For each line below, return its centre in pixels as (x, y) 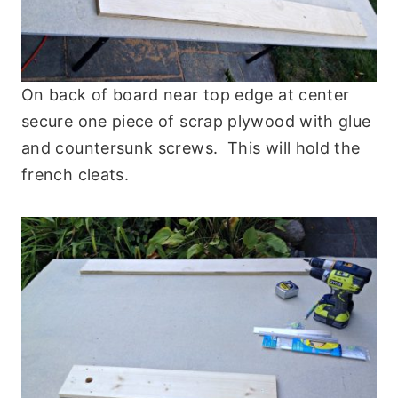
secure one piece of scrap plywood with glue (196, 122)
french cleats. (76, 175)
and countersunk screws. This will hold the (191, 148)
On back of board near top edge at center (186, 95)
